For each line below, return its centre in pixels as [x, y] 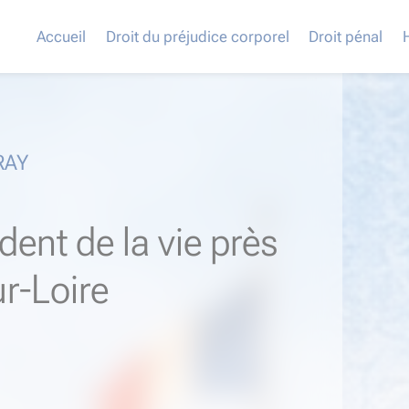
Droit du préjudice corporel [197, 36]
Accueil [62, 36]
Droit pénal [346, 36]
